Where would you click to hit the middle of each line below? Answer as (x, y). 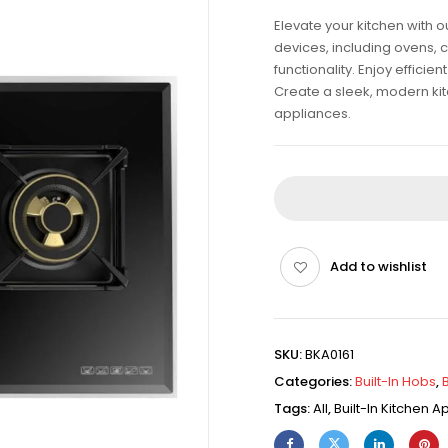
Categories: (314, 381)
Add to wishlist (378, 266)
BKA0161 (329, 354)
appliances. (312, 113)
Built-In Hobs (395, 381)
